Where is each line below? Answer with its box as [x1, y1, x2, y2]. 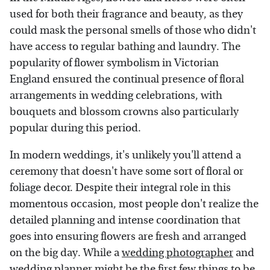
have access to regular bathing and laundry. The [10, 40, 240, 53]
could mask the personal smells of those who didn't [10, 24, 256, 37]
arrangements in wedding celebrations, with [10, 89, 222, 102]
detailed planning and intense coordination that [10, 213, 240, 227]
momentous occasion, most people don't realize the [10, 197, 259, 210]
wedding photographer [122, 246, 233, 259]
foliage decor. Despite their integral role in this [10, 181, 231, 194]
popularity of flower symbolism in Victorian [10, 56, 219, 69]
